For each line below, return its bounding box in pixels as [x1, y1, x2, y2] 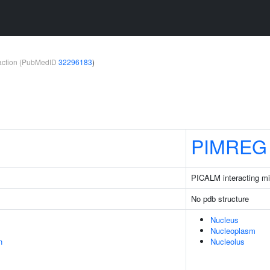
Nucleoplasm [210, 225, 256, 236]
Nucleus [210, 214, 239, 225]
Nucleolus [210, 236, 245, 247]
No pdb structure [191, 193, 249, 204]
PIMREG [191, 132, 267, 160]
